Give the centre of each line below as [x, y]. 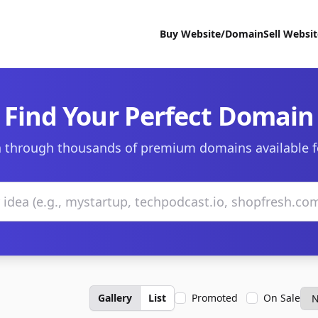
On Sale [282, 298]
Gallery [115, 298]
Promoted [215, 298]
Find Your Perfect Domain [159, 116]
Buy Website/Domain [212, 34]
